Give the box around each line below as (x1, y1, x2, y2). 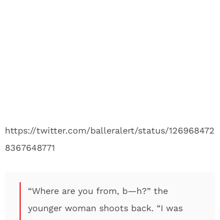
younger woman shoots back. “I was (28, 203, 183, 213)
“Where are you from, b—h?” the (28, 186, 168, 196)
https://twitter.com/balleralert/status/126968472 (5, 125, 215, 136)
